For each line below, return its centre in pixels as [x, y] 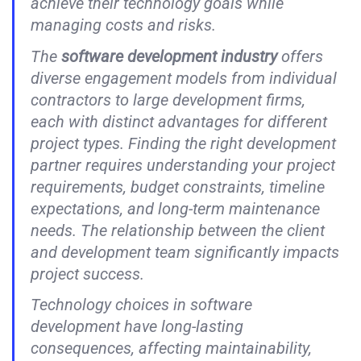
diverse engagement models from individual [184, 78]
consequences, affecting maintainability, [171, 349]
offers [300, 56]
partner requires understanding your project [183, 165]
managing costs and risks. [123, 25]
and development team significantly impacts [185, 252]
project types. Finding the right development [183, 143]
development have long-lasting [137, 327]
